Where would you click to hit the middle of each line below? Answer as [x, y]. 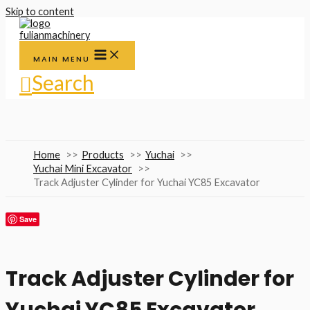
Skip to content [40, 11]
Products [103, 155]
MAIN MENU [62, 59]
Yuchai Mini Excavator [83, 168]
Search [63, 82]
